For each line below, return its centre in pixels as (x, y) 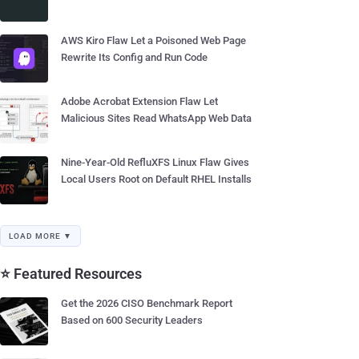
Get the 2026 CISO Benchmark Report (147, 303)
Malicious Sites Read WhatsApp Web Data (156, 118)
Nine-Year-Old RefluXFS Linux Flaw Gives (155, 162)
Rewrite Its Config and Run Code (134, 57)
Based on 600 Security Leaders (132, 320)
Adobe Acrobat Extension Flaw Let (139, 101)
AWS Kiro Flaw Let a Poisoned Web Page (153, 40)
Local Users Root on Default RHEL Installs (156, 179)
